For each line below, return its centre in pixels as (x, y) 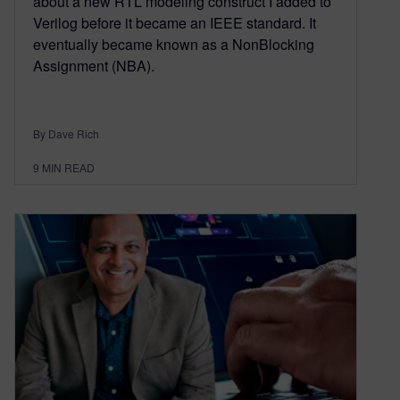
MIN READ (68, 168)
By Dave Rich (66, 134)
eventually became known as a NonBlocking (174, 45)
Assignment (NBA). (94, 66)
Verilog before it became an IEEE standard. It (175, 23)
